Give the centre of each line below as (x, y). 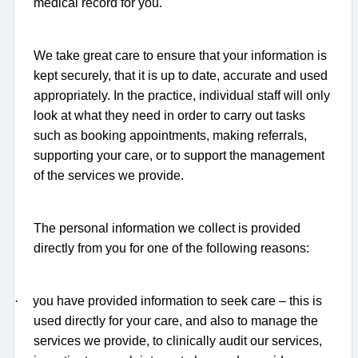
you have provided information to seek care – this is (177, 300)
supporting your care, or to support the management (179, 155)
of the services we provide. (109, 175)
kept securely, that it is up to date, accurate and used (181, 75)
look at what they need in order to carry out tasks (169, 115)
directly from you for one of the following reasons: (171, 248)
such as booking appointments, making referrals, (170, 135)
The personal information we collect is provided (167, 228)
